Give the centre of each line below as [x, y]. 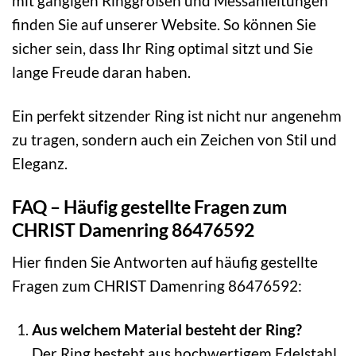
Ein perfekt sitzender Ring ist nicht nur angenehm [177, 115]
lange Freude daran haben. [101, 72]
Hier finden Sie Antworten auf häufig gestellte [165, 262]
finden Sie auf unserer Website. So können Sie [164, 24]
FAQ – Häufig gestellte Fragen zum [149, 206]
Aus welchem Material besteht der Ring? [166, 330]
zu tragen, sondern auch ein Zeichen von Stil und [174, 139]
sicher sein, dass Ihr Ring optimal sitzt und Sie [163, 48]
